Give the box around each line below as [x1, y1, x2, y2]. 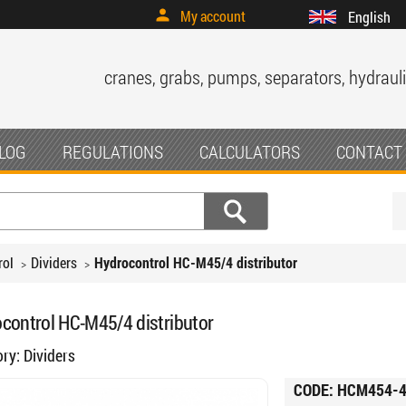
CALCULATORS [199, 140, 300, 163]
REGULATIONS [63, 140, 163, 163]
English [347, 7, 391, 27]
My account [179, 6, 246, 26]
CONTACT [336, 140, 402, 163]
